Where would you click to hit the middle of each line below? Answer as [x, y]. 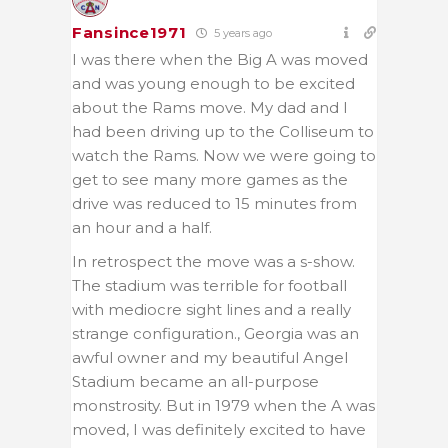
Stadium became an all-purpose [195, 381]
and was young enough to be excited [213, 83]
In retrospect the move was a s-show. [213, 261]
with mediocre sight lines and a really [211, 309]
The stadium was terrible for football [209, 285]
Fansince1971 [129, 32]
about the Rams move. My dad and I [210, 107]
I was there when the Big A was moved [220, 59]
